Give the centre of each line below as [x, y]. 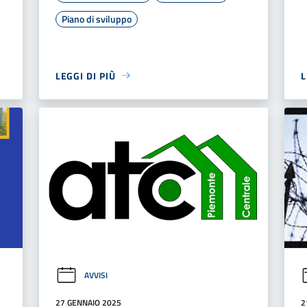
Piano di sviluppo [96, 19]
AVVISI [96, 275]
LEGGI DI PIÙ [85, 75]
